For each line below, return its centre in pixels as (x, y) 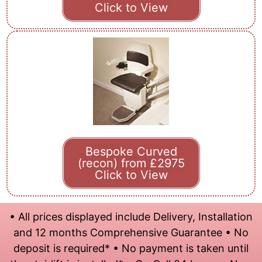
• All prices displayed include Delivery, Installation (131, 216)
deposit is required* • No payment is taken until (131, 248)
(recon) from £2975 (131, 163)
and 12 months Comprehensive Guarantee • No (131, 232)
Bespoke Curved (131, 151)
